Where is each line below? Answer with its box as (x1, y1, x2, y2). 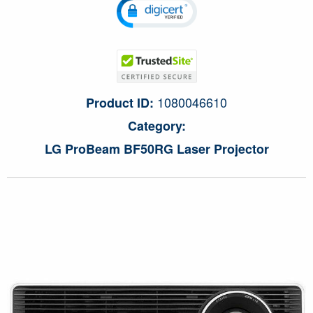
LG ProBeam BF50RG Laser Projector (44, 140, 269, 159)
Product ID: (86, 94, 154, 112)
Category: (127, 117, 186, 136)
